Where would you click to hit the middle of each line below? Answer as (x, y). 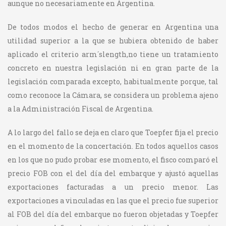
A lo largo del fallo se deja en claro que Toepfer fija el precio (113, 132)
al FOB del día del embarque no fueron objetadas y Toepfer (113, 214)
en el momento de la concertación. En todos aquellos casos (113, 146)
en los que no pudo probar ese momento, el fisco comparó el (113, 159)
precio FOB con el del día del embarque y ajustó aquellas (113, 173)
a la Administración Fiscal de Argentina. (80, 108)
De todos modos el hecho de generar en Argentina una (113, 27)
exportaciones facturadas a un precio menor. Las (113, 187)
